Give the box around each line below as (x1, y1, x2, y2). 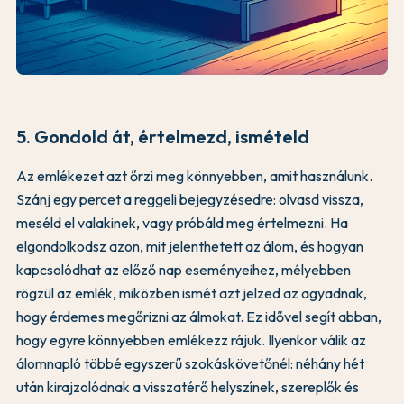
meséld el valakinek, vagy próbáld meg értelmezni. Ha (16, 214, 348, 233)
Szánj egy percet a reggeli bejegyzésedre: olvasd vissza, (16, 190, 363, 209)
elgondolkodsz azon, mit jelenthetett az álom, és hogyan (16, 237, 363, 256)
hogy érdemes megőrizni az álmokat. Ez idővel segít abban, (16, 308, 381, 326)
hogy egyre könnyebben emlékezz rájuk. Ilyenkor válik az (16, 331, 366, 350)
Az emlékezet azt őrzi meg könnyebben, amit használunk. (16, 167, 372, 186)
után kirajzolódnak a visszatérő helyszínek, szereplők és (16, 378, 359, 397)
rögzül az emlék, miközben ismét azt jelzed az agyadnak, (16, 284, 367, 303)
